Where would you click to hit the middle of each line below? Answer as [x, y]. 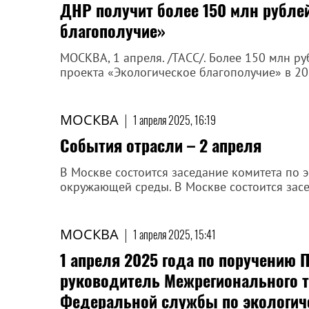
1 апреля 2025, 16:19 [175, 120]
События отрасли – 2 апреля [161, 145]
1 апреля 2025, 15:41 [175, 235]
